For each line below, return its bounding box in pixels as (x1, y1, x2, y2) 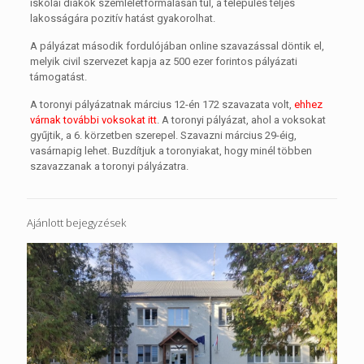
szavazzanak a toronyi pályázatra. (29, 160, 188, 173)
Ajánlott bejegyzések (27, 215, 126, 231)
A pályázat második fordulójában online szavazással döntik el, (29, 40, 324, 53)
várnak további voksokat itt (29, 114, 157, 127)
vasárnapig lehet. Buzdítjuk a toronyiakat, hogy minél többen (29, 145, 312, 158)
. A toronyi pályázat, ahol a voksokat (156, 114, 326, 127)
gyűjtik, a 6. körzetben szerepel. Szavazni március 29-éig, (29, 129, 297, 142)
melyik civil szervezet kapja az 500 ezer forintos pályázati (29, 55, 297, 68)
